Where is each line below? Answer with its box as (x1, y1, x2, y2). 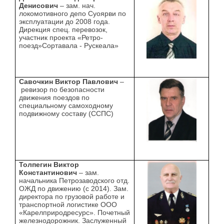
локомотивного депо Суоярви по (19, 9, 126, 18)
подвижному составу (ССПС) (19, 109, 114, 118)
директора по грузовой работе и (19, 192, 125, 201)
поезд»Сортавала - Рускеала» (19, 41, 119, 50)
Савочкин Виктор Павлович (19, 77, 118, 86)
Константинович (19, 168, 77, 177)
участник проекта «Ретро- (19, 33, 103, 42)
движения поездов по (19, 93, 90, 102)
